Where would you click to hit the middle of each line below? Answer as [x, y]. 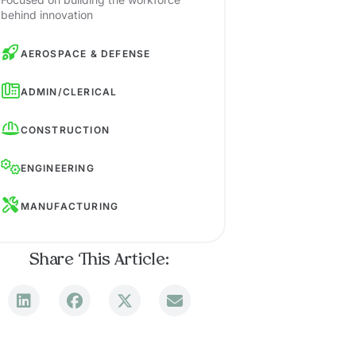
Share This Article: [100, 261]
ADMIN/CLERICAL [69, 92]
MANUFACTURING [70, 207]
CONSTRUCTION [65, 130]
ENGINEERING [57, 168]
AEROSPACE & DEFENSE [85, 54]
